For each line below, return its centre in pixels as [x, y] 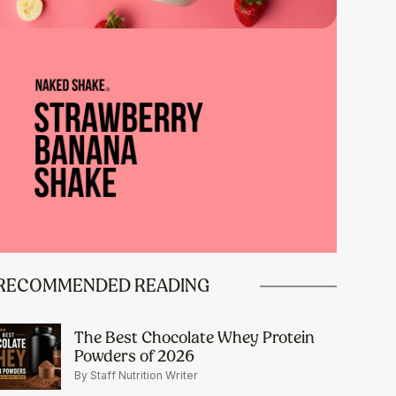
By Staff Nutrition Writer [136, 376]
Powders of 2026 [134, 356]
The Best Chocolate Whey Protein [194, 338]
